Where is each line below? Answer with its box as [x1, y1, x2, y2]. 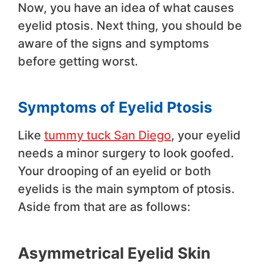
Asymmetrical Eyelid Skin [18, 244, 210, 263]
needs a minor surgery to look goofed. [18, 146, 234, 161]
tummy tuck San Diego [44, 128, 171, 143]
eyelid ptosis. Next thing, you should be [18, 18, 242, 33]
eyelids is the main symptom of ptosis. [18, 182, 235, 197]
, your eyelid [171, 128, 241, 143]
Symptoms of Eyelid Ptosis [18, 98, 212, 117]
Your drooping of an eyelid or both [18, 164, 211, 179]
